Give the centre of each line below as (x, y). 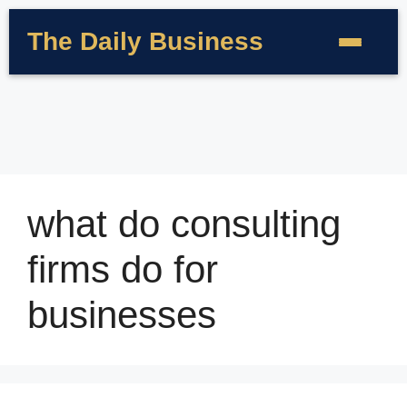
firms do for (123, 269)
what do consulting (184, 224)
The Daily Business (145, 41)
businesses (122, 315)
